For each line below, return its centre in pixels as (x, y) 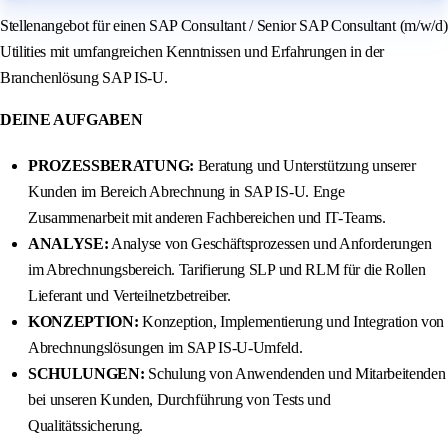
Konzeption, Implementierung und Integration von (291, 322)
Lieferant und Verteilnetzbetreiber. (129, 296)
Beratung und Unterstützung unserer (304, 166)
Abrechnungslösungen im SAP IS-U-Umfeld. (165, 348)
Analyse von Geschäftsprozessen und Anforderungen (270, 244)
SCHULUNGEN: (86, 374)
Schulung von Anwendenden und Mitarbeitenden (295, 374)
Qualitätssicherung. (85, 426)
